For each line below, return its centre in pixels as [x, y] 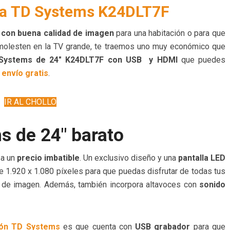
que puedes [202, 60]
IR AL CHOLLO [30, 102]
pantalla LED [202, 158]
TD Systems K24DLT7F [90, 12]
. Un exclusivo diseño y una [129, 158]
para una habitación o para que [170, 33]
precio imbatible [48, 158]
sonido [212, 185]
